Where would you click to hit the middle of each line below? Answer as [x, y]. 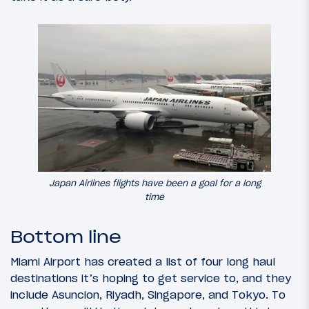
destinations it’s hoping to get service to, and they [151, 278]
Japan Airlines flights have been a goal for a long [154, 183]
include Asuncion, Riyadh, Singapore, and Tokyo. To [148, 294]
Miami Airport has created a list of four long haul [143, 261]
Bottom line [66, 237]
